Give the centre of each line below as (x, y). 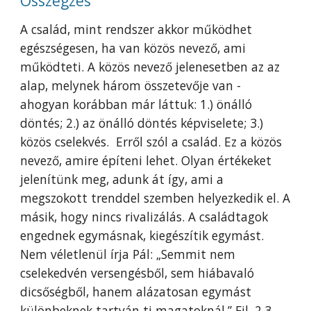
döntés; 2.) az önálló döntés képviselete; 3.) (142, 123)
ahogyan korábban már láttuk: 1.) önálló (136, 104)
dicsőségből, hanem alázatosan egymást (136, 292)
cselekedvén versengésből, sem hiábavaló (137, 273)
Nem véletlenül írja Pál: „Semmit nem (128, 254)
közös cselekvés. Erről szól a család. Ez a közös (151, 142)
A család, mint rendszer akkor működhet (136, 29)
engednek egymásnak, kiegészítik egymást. (142, 235)
